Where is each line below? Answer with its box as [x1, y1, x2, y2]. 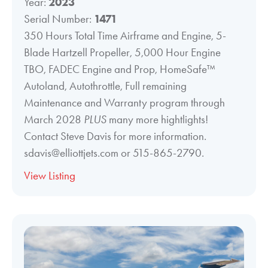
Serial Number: [24, 11, 94, 26]
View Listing [24, 168, 75, 182]
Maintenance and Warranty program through [24, 95, 225, 109]
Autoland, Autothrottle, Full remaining [24, 78, 187, 93]
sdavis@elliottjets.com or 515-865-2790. [24, 145, 204, 160]
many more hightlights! [106, 112, 208, 126]
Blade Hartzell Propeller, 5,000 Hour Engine [24, 45, 221, 59]
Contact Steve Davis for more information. [24, 129, 206, 143]
